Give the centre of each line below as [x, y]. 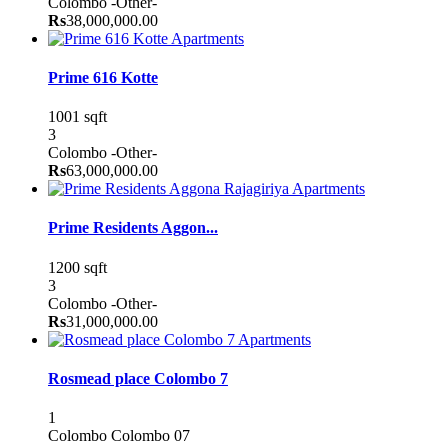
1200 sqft [77, 267]
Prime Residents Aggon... [133, 228]
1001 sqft [77, 117]
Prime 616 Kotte [103, 77]
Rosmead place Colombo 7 [138, 378]
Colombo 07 [150, 436]
